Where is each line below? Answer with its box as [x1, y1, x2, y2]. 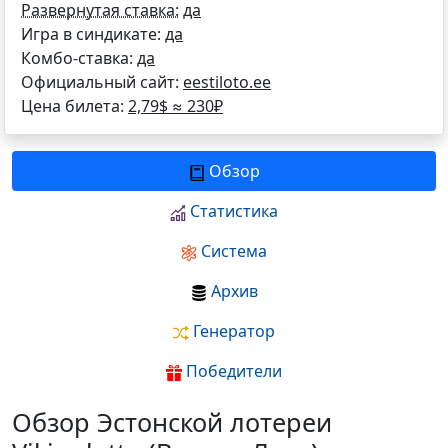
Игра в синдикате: [21, 23, 161, 45]
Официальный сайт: [21, 71, 179, 93]
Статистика [186, 200, 278, 222]
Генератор [189, 320, 275, 342]
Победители [182, 360, 282, 382]
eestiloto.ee [183, 71, 271, 93]
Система [197, 240, 267, 262]
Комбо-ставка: [21, 47, 133, 69]
